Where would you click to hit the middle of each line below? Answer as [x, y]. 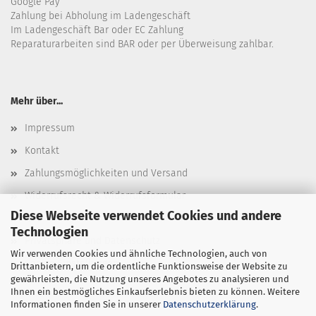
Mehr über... [37, 101]
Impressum [50, 128]
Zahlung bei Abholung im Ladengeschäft [101, 16]
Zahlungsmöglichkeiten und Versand [106, 173]
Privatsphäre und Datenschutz [92, 241]
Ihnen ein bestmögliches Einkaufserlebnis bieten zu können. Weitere [155, 291]
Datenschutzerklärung [209, 304]
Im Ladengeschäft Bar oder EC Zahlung [97, 30]
